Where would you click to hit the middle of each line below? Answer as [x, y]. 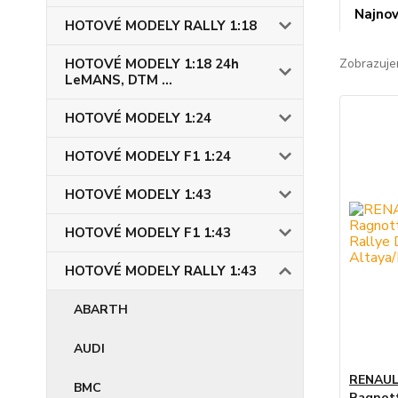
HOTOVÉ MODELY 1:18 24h [152, 64]
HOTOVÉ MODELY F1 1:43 [148, 233]
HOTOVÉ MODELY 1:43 [138, 195]
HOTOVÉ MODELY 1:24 [138, 118]
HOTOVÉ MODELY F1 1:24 [148, 156]
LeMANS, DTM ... [119, 80]
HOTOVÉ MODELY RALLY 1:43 [161, 271]
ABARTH [101, 310]
